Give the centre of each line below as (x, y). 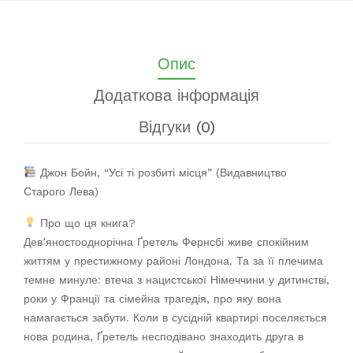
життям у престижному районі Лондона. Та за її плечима (173, 260)
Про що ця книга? (85, 223)
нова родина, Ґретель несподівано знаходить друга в (163, 336)
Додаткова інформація (176, 95)
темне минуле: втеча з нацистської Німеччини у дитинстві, (176, 279)
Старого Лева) (61, 191)
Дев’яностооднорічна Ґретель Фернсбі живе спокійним (166, 242)
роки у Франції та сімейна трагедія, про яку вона (152, 298)
